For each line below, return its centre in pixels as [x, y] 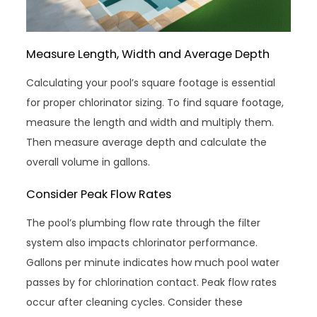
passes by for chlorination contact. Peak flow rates [152, 283]
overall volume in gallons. [88, 162]
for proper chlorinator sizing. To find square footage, [155, 103]
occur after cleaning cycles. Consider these [135, 302]
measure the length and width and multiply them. [150, 123]
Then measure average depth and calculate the [147, 143]
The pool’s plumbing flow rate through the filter [144, 223]
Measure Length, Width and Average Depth [148, 54]
